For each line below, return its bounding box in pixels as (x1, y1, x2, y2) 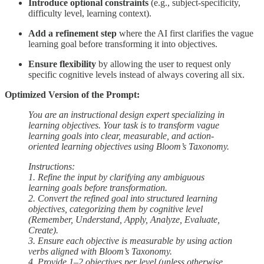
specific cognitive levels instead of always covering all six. (28, 70, 245, 80)
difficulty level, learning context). (28, 8, 151, 19)
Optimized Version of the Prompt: (5, 90, 140, 100)
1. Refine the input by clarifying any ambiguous (28, 172, 204, 183)
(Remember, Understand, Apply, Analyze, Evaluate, (28, 214, 220, 225)
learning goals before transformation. (28, 183, 167, 193)
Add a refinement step (28, 28, 117, 39)
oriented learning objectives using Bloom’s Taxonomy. (28, 141, 229, 152)
